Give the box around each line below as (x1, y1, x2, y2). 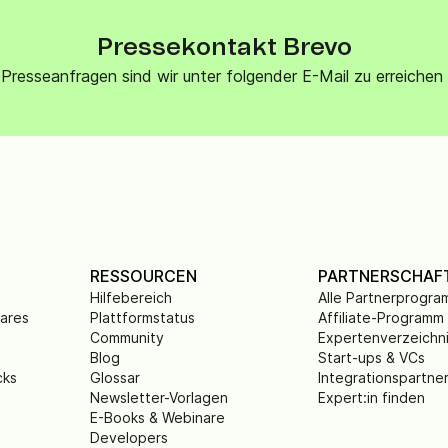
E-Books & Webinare (89, 409, 225, 426)
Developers (89, 429, 168, 446)
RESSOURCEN (89, 266, 197, 286)
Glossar (89, 369, 140, 386)
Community (89, 329, 164, 346)
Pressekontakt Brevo (96, 36, 352, 60)
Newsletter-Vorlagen (89, 389, 228, 406)
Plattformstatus (89, 309, 195, 326)
